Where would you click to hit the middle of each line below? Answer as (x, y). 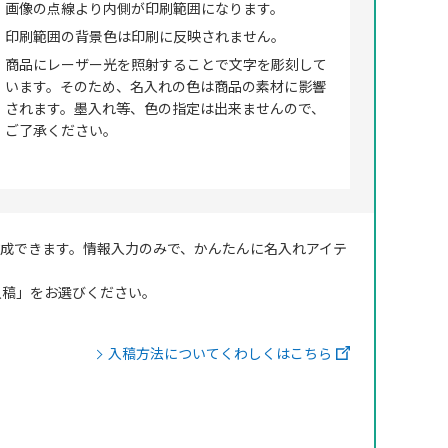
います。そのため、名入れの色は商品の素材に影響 (165, 86)
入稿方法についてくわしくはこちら (220, 353)
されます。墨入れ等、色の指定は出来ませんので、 (165, 108)
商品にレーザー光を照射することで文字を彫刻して (166, 64)
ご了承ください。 (61, 130)
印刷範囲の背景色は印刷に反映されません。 (145, 36)
